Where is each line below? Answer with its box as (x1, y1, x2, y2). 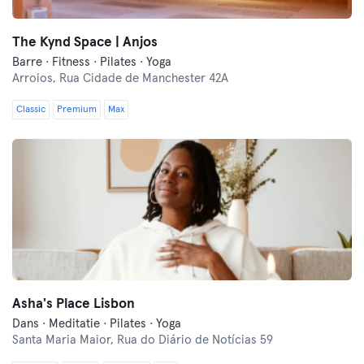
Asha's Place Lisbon (12, 297, 135, 311)
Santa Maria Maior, (12, 334, 117, 346)
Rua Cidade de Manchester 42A (59, 72, 228, 84)
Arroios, (12, 72, 59, 84)
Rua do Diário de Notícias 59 (117, 334, 273, 346)
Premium (57, 105, 97, 115)
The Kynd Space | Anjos (12, 36, 158, 50)
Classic (16, 105, 45, 115)
